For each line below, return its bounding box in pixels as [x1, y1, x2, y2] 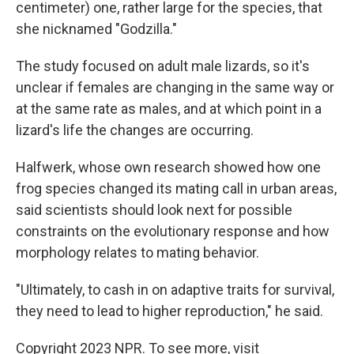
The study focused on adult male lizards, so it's [16, 58, 310, 74]
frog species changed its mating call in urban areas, [16, 180, 337, 197]
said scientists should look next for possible [16, 201, 292, 218]
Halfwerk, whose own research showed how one [16, 159, 321, 175]
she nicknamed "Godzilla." [16, 21, 177, 37]
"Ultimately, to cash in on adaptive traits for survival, [16, 281, 334, 298]
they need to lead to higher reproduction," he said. [16, 303, 323, 319]
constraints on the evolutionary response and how [16, 223, 330, 239]
